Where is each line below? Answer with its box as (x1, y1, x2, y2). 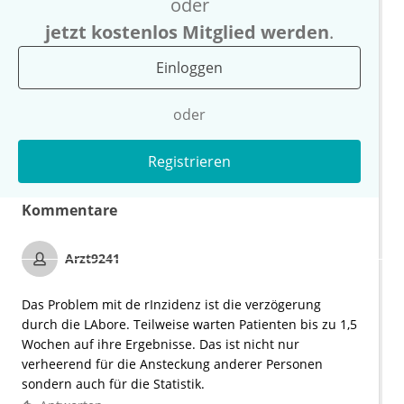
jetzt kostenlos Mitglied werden (45, 20, 329, 45)
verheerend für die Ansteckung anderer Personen (22, 355, 323, 373)
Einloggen (156, 58, 223, 78)
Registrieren (148, 151, 231, 172)
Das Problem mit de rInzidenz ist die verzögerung (22, 296, 321, 314)
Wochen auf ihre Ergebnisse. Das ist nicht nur (22, 335, 299, 353)
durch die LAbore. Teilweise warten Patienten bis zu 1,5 (22, 316, 357, 334)
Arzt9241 (65, 250, 120, 268)
